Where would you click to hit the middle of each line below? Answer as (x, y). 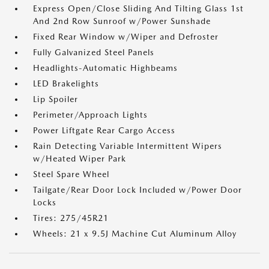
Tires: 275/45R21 (71, 218)
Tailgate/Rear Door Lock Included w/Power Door (138, 190)
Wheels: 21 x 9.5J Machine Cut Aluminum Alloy (135, 234)
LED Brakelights (66, 83)
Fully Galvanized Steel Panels (94, 52)
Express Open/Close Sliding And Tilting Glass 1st (138, 8)
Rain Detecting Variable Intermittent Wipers (128, 146)
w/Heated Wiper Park (80, 159)
